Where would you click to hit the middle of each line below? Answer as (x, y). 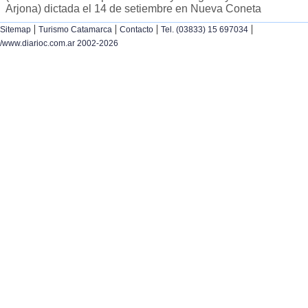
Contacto (136, 30)
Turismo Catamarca (75, 30)
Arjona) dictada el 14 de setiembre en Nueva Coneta (133, 9)
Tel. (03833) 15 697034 (205, 30)
